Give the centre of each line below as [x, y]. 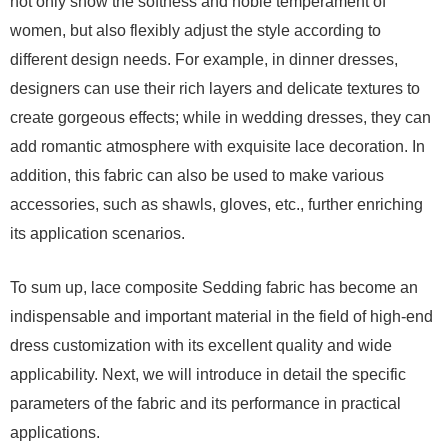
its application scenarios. [97, 233]
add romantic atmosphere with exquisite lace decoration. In [217, 146]
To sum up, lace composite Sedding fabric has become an [214, 287]
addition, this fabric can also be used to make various [197, 175]
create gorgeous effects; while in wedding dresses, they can [220, 117]
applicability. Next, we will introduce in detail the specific [208, 374]
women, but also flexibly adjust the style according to [195, 30]
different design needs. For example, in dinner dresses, [204, 59]
